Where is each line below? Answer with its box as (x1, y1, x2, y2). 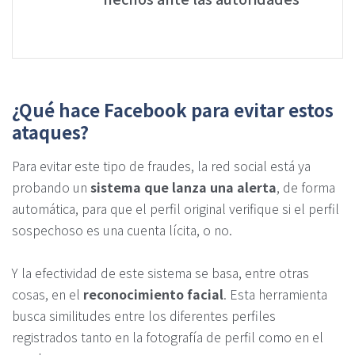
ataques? (12, 119, 89, 145)
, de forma (277, 177, 335, 197)
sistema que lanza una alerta (90, 177, 277, 197)
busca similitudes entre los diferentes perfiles (12, 305, 276, 325)
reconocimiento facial (83, 284, 223, 303)
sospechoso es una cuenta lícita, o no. (12, 220, 232, 240)
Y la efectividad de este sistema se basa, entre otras (12, 262, 309, 282)
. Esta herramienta (223, 284, 327, 303)
